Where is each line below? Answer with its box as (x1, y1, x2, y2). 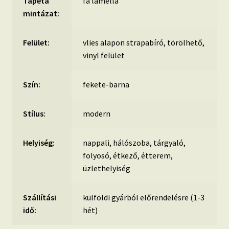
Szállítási (23, 192, 57, 203)
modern (83, 108, 111, 119)
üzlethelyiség (83, 163, 131, 174)
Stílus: (23, 108, 46, 119)
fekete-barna (83, 79, 130, 90)
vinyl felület (83, 50, 125, 61)
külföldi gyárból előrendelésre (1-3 (83, 192, 205, 203)
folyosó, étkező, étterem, (83, 150, 173, 161)
